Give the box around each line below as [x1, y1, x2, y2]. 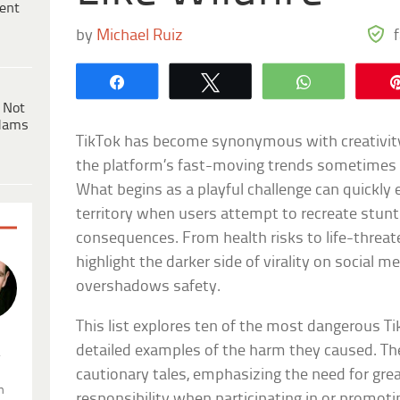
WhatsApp [326, 73, 397, 88]
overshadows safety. [76, 278, 221, 296]
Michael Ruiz [96, 27, 184, 45]
